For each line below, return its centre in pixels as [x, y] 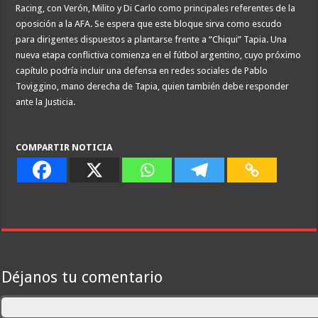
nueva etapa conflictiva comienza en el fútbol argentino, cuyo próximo [159, 55]
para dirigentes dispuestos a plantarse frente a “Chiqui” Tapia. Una [152, 39]
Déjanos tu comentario [82, 277]
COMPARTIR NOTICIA [64, 147]
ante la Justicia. [46, 102]
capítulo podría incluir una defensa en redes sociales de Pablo [142, 70]
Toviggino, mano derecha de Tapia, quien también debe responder [153, 86]
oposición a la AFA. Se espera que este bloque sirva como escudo [149, 23]
